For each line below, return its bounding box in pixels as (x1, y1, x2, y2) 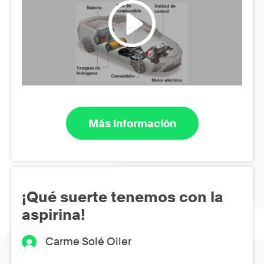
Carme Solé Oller (45, 235, 132, 248)
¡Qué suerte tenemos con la (22, 188, 223, 206)
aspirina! (22, 206, 85, 224)
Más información (88, 117, 176, 130)
